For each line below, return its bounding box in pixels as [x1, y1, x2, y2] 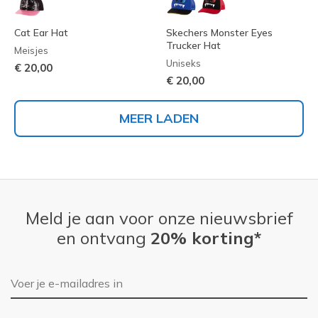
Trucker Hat [166, 39, 221, 53]
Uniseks [166, 57, 201, 70]
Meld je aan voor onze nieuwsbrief [25, 207, 293, 229]
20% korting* [150, 227, 261, 249]
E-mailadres [11, 270, 73, 285]
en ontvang [57, 227, 150, 249]
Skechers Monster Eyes [166, 26, 273, 40]
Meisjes [14, 45, 48, 57]
